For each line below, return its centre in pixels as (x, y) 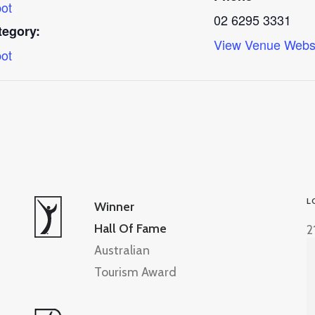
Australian (122, 250)
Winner (114, 207)
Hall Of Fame (130, 229)
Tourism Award (135, 272)
